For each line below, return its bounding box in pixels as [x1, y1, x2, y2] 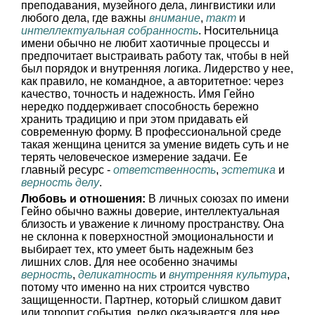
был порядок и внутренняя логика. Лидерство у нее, [21, 63, 293, 75]
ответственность [113, 164, 216, 176]
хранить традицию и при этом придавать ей [21, 113, 248, 125]
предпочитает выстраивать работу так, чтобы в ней [21, 50, 289, 62]
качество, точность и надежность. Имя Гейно [21, 88, 255, 100]
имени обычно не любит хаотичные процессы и [21, 37, 269, 49]
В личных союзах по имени [146, 193, 289, 205]
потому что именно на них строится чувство [21, 281, 250, 293]
